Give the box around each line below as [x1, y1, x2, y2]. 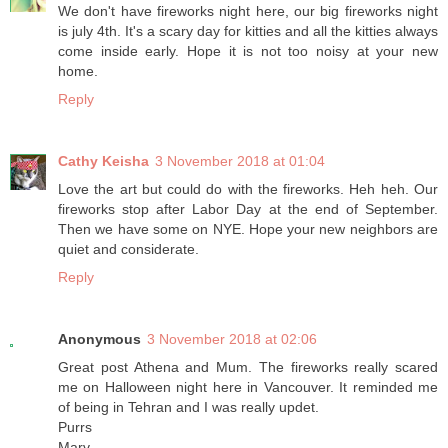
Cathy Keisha [58, 153, 149, 170]
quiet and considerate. [58, 241, 199, 258]
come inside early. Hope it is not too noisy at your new [58, 43, 438, 60]
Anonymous [58, 331, 141, 348]
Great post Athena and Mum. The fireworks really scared [58, 359, 438, 376]
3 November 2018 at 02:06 [147, 331, 317, 348]
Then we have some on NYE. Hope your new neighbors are [58, 221, 438, 238]
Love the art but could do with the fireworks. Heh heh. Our [58, 181, 438, 198]
